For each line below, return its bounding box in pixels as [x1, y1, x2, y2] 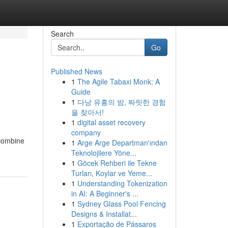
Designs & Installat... [71, 209, 137, 219]
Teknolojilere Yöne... [71, 148, 136, 158]
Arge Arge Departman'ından [77, 137, 167, 148]
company [71, 127, 101, 137]
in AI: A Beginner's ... [71, 188, 138, 198]
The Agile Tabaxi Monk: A [77, 76, 160, 87]
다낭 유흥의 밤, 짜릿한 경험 [77, 97, 166, 107]
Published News [50, 66, 102, 76]
